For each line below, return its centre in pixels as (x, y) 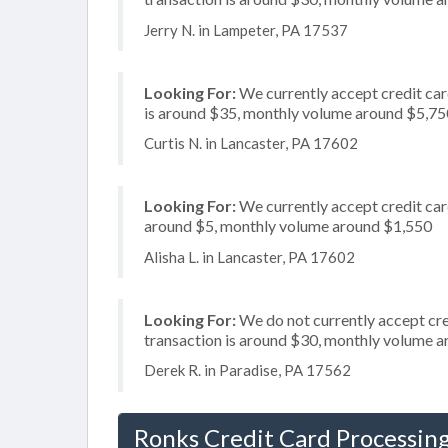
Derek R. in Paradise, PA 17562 (247, 370)
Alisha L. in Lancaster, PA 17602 (249, 256)
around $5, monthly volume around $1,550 (288, 225)
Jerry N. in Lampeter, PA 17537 (246, 29)
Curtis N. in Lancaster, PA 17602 (251, 143)
